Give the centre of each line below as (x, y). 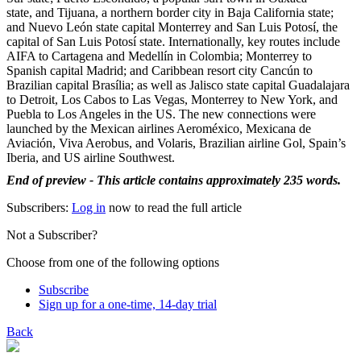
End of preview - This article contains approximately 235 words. (174, 180)
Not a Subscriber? (52, 234)
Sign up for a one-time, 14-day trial (128, 304)
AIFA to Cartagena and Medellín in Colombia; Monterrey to (159, 56)
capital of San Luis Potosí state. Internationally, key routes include (173, 41)
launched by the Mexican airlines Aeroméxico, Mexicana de (159, 128)
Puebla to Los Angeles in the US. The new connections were (161, 114)
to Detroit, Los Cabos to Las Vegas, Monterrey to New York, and (172, 99)
